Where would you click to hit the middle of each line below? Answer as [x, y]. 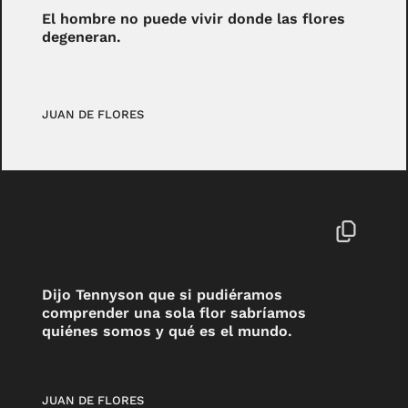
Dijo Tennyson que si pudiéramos [163, 295]
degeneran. [82, 36]
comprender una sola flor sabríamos [174, 313]
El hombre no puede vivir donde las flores [194, 18]
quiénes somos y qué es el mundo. [168, 331]
